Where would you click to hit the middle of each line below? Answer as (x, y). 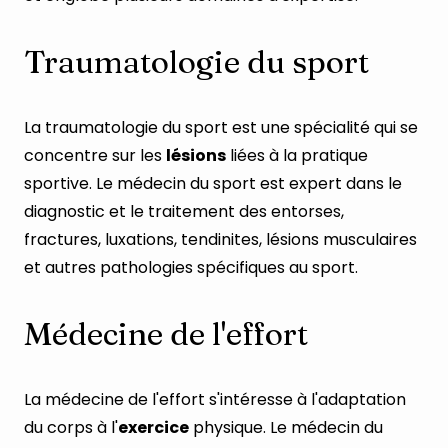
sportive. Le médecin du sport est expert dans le (213, 183)
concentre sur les (95, 155)
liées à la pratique (297, 155)
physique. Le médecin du (286, 427)
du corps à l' (71, 427)
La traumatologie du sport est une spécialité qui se (221, 127)
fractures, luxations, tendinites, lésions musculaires (220, 239)
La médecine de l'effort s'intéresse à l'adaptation (215, 399)
